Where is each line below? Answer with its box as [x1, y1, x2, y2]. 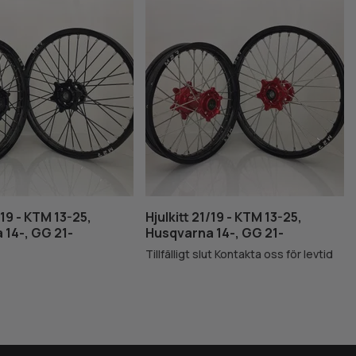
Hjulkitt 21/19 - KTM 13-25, [145, 208, 302, 226]
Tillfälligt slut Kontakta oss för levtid [145, 246, 333, 262]
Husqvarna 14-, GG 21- [145, 224, 284, 242]
